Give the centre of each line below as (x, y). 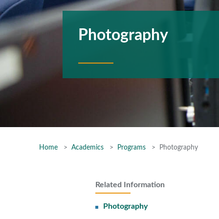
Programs (131, 148)
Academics (88, 148)
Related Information (130, 185)
